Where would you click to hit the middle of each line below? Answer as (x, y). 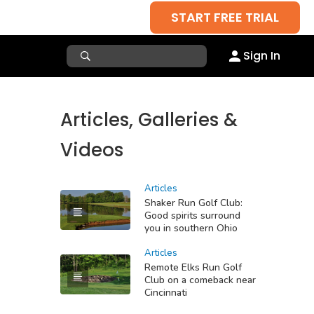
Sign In (262, 56)
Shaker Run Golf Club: (193, 203)
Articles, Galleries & (149, 120)
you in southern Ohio (191, 228)
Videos (92, 150)
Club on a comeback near (200, 280)
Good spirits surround (192, 216)
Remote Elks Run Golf (193, 268)
